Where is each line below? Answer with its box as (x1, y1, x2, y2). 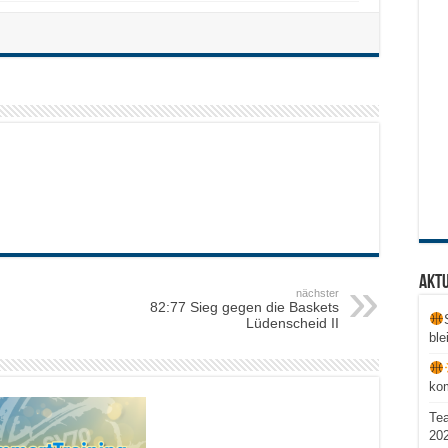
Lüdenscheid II (246, 314, 339, 331)
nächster (296, 286, 339, 299)
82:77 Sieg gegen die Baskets (150, 298, 339, 315)
